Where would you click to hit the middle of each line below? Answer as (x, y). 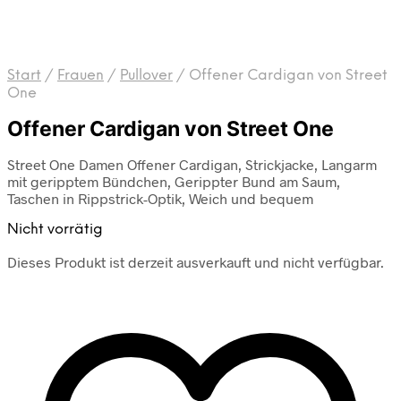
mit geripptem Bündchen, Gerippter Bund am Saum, (174, 182)
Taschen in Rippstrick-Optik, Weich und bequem (160, 199)
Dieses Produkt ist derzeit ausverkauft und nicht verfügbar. (196, 262)
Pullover (146, 76)
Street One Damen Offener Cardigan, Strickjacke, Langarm (192, 165)
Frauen (81, 76)
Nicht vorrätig (55, 230)
